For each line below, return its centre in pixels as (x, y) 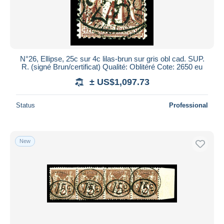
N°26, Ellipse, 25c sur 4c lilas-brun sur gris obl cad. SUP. (112, 58)
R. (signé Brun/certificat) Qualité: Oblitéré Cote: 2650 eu (112, 66)
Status (25, 105)
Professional (188, 105)
